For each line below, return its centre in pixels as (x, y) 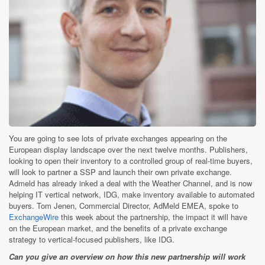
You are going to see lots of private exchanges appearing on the (118, 138)
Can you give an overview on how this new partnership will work (127, 256)
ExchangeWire (34, 216)
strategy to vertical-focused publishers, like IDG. (92, 239)
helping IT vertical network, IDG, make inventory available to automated (132, 194)
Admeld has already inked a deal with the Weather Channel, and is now (130, 183)
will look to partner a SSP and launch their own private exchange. (120, 172)
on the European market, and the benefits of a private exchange (118, 228)
